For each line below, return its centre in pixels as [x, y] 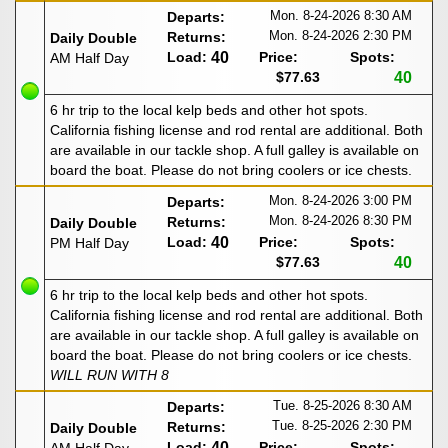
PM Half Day [89, 243]
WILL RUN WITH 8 [109, 375]
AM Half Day [89, 58]
